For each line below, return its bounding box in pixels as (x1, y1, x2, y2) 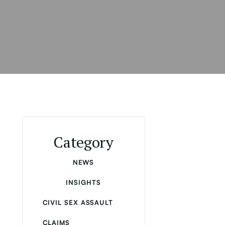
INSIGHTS (66, 178, 101, 186)
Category (53, 132, 114, 152)
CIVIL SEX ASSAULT (42, 198, 113, 206)
